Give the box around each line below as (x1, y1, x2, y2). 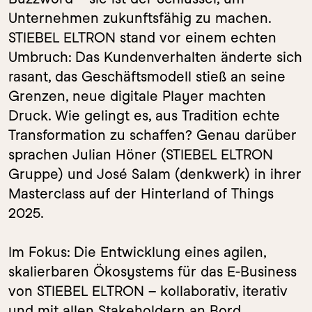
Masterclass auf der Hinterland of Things (8, 185, 274, 202)
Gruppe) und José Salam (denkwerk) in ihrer (8, 166, 302, 182)
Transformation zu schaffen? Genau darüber (8, 127, 297, 143)
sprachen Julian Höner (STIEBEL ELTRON (8, 146, 273, 163)
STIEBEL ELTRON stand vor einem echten (8, 29, 276, 46)
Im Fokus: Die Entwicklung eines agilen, (8, 244, 266, 260)
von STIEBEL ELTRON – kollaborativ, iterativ (8, 283, 288, 299)
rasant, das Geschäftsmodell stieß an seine (8, 68, 286, 85)
